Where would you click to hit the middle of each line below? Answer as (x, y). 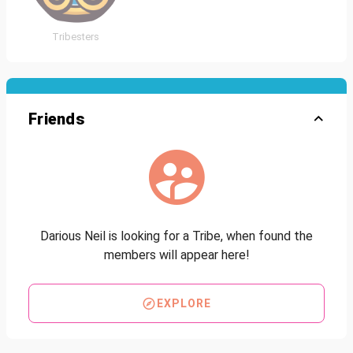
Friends (56, 119)
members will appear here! (176, 255)
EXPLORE (184, 303)
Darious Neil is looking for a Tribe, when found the (176, 236)
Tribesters (76, 37)
